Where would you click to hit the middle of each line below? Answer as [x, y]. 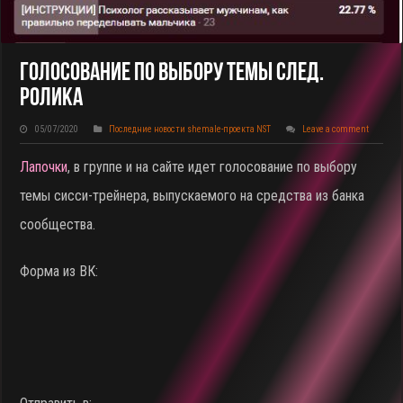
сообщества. [58, 224]
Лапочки [44, 166]
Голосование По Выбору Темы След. [172, 73]
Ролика [52, 99]
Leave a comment [336, 129]
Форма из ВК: [59, 271]
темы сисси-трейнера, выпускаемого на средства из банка [193, 195]
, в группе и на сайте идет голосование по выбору [213, 166]
